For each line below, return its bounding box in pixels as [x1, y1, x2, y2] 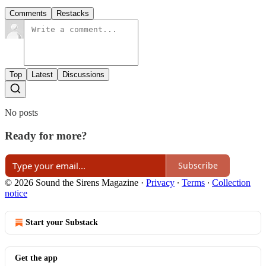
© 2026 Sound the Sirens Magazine [5, 177, 138, 188]
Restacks [56, 9, 89, 18]
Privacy [146, 177, 175, 188]
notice [5, 188, 27, 198]
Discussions [62, 70, 104, 80]
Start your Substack [26, 217, 98, 227]
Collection [212, 177, 251, 188]
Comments [9, 9, 47, 18]
